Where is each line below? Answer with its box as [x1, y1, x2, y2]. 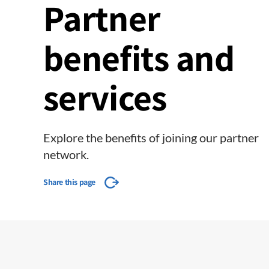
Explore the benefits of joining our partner [43, 130, 259, 145]
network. [43, 147, 89, 162]
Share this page [43, 177, 95, 187]
